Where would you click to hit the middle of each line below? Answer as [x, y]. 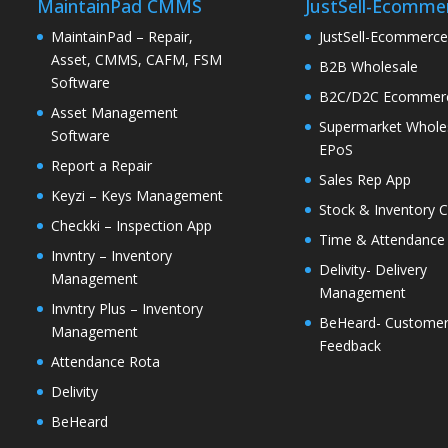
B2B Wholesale [369, 67]
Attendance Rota [106, 362]
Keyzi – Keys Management [137, 196]
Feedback [350, 346]
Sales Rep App [365, 180]
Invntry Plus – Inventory [127, 309]
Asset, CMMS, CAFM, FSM [137, 60]
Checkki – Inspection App [132, 226]
